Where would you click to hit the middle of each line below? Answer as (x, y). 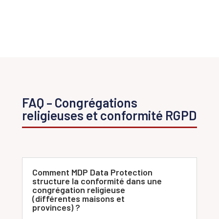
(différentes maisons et (78, 199)
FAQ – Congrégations (79, 103)
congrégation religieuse (78, 190)
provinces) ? (56, 208)
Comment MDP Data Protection (92, 172)
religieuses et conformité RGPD (109, 115)
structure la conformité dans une (97, 181)
